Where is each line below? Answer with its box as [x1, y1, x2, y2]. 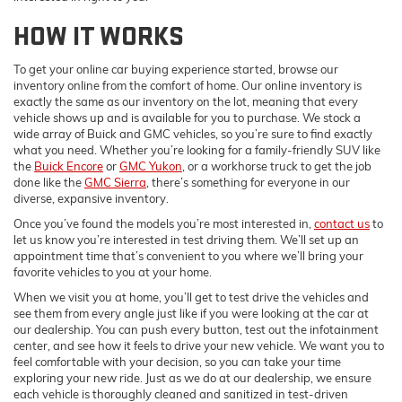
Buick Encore [34, 159, 103, 174]
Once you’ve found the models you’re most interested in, [13, 216, 314, 232]
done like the [13, 175, 84, 190]
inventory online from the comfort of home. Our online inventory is [13, 78, 362, 93]
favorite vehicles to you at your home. [13, 265, 212, 280]
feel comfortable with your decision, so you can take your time [13, 354, 341, 370]
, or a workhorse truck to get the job [182, 159, 371, 174]
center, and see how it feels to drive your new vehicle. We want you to [13, 338, 384, 354]
